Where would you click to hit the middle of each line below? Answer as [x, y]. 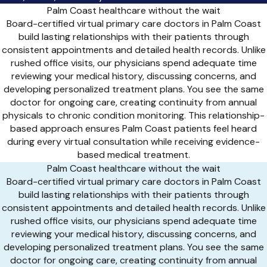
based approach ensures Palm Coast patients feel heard [133, 128]
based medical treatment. [133, 154]
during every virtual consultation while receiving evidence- [133, 141]
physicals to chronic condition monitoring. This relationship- [133, 115]
